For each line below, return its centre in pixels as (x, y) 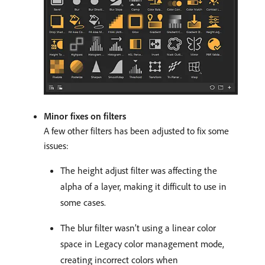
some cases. (83, 202)
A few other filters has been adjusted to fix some (136, 130)
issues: (56, 145)
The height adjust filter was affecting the (139, 170)
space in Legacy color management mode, (142, 243)
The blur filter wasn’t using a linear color (138, 227)
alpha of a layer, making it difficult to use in (143, 186)
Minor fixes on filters (85, 116)
